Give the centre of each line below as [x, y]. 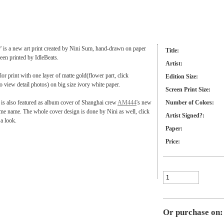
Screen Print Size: [188, 90]
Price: [173, 142]
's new [144, 103]
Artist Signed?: [185, 116]
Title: [172, 51]
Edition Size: [182, 77]
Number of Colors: [190, 103]
